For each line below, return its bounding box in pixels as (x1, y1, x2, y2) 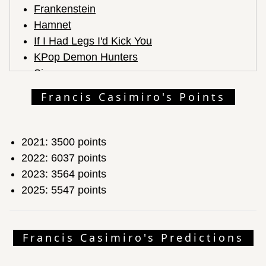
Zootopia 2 (34, 83, 84, 95)
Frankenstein (34, 2, 96, 15)
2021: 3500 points (21, 135, 106, 148)
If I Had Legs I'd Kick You (34, 34, 152, 47)
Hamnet (34, 18, 71, 31)
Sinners (34, 66, 70, 79)
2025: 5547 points (21, 183, 106, 196)
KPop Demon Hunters (34, 50, 138, 63)
